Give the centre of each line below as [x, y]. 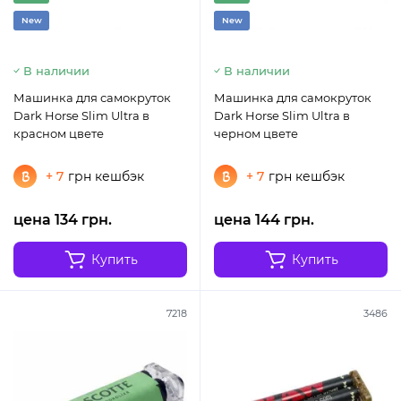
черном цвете [256, 134]
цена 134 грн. [63, 220]
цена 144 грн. [264, 220]
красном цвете [59, 134]
